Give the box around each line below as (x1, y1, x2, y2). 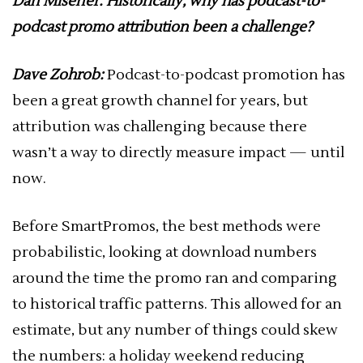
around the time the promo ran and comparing (12, 269, 337, 288)
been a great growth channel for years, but (12, 92, 308, 110)
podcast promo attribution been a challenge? (12, 18, 313, 36)
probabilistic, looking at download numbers (12, 243, 317, 262)
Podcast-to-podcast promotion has (104, 66, 345, 84)
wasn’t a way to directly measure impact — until (12, 143, 344, 162)
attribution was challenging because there (12, 117, 307, 136)
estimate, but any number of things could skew (12, 321, 338, 340)
